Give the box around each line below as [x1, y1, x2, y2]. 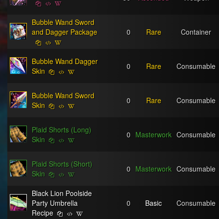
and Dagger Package [32, 27, 97, 37]
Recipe [32, 208, 53, 218]
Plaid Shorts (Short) [32, 159, 92, 169]
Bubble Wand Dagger [32, 56, 98, 66]
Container [181, 27, 211, 37]
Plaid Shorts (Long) [32, 125, 91, 134]
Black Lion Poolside [32, 188, 92, 198]
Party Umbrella [32, 198, 78, 208]
